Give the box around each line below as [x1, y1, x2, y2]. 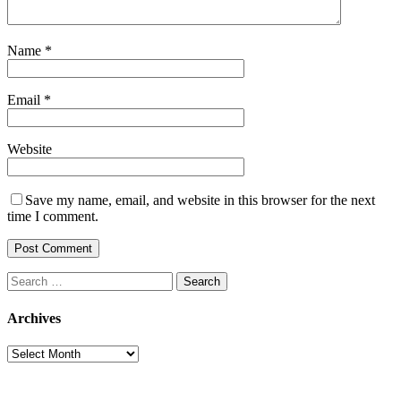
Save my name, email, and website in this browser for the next [25, 192, 375, 209]
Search [6, 271, 45, 287]
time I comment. [7, 209, 98, 225]
